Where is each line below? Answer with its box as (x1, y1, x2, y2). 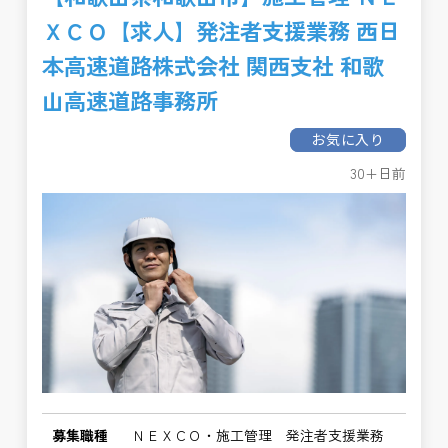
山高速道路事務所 (42, 84, 219, 116)
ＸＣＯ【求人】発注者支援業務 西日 (42, 14, 401, 46)
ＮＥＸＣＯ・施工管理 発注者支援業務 (132, 425, 385, 445)
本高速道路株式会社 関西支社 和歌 (42, 49, 385, 81)
